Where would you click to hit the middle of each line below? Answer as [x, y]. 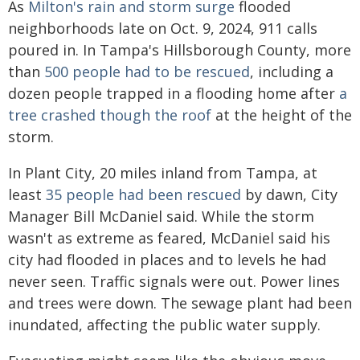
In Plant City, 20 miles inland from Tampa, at [163, 172]
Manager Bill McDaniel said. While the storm [161, 216]
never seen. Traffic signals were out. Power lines [174, 281]
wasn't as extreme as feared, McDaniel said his [169, 237]
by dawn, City [289, 194]
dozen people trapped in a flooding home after [174, 93]
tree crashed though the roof [110, 115]
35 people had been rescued [143, 194]
